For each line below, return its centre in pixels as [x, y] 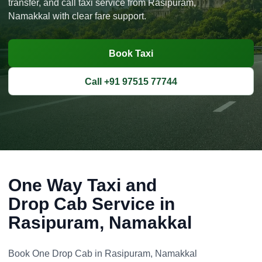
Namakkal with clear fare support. [77, 16]
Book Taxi [131, 53]
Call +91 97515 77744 [131, 81]
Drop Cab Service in [92, 204]
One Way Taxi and [82, 185]
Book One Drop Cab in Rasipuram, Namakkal [103, 253]
